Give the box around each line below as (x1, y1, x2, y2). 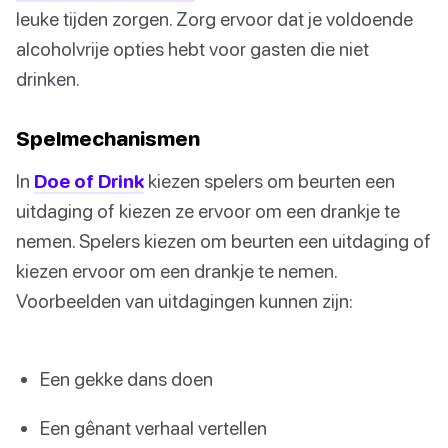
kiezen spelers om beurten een (144, 169, 395, 193)
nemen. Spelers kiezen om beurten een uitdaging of (16, 229, 431, 253)
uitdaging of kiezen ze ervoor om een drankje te (16, 199, 400, 223)
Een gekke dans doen (40, 367, 213, 391)
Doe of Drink (34, 169, 144, 193)
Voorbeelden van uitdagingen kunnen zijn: (16, 289, 353, 313)
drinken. (16, 67, 80, 91)
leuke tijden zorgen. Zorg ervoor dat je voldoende (16, 7, 413, 31)
